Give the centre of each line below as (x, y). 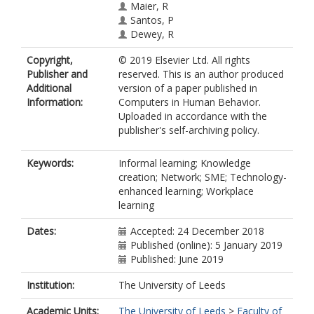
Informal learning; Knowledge (185, 163)
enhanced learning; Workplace (186, 191)
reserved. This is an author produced (201, 74)
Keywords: (50, 163)
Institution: (50, 285)
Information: (55, 102)
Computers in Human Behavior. (190, 102)
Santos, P (152, 20)
